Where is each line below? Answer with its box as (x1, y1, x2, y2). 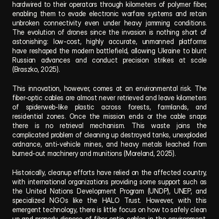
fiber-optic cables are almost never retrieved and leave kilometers (12, 93, 207, 102)
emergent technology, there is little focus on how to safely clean (12, 205, 207, 214)
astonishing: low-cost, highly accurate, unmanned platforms (12, 37, 207, 45)
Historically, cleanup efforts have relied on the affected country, (12, 168, 207, 176)
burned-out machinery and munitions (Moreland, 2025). (12, 149, 176, 157)
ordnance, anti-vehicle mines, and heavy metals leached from (12, 140, 207, 148)
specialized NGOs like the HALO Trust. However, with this (12, 196, 207, 204)
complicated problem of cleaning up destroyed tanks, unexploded (12, 131, 207, 139)
